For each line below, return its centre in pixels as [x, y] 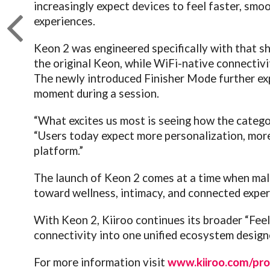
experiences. [65, 21]
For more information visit [101, 262]
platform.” [59, 150]
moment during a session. [97, 93]
